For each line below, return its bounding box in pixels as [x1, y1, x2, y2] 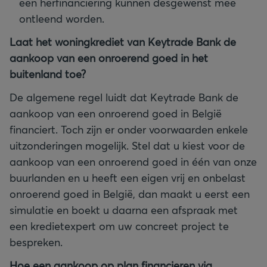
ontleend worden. [19, 11, 104, 26]
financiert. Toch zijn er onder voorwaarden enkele [10, 122, 248, 136]
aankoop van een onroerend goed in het [10, 51, 208, 65]
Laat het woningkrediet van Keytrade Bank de [10, 35, 236, 49]
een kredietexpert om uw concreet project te [10, 219, 229, 233]
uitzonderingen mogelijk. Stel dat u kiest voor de [10, 138, 245, 153]
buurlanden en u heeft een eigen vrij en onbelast [10, 170, 246, 185]
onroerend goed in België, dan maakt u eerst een [10, 187, 250, 201]
